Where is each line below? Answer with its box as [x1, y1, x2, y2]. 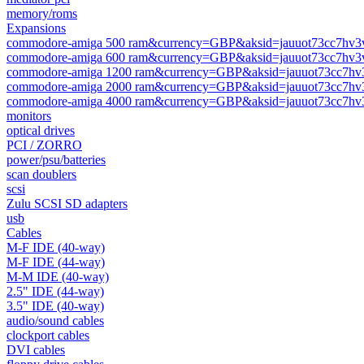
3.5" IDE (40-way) [6, 299, 104, 313]
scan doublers [6, 167, 76, 181]
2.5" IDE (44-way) [6, 284, 104, 298]
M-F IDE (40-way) [6, 240, 105, 254]
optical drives [6, 123, 75, 137]
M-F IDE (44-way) [6, 255, 105, 269]
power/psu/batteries [6, 153, 106, 167]
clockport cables [6, 328, 89, 342]
